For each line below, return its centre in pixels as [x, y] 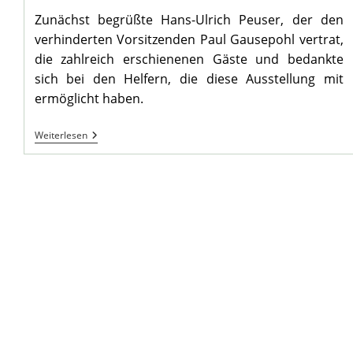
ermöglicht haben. [89, 99]
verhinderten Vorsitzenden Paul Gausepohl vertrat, [189, 40]
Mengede [111, 136]
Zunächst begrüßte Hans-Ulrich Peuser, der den [189, 20]
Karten [104, 199]
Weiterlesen [61, 136]
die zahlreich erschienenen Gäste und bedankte [189, 59]
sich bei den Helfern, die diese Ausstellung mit [189, 79]
